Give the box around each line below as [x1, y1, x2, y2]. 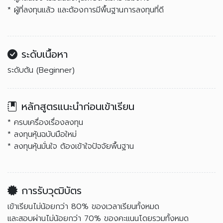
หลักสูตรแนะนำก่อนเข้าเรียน [21, 99, 134, 114]
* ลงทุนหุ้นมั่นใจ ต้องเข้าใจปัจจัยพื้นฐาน [7, 140, 134, 152]
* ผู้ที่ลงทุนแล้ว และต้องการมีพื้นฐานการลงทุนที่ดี [7, 4, 164, 16]
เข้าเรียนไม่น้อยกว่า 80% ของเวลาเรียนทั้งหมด [7, 201, 162, 213]
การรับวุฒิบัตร [21, 183, 82, 198]
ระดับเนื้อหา [21, 47, 68, 62]
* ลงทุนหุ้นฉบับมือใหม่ [7, 128, 77, 140]
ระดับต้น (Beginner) [7, 64, 75, 76]
